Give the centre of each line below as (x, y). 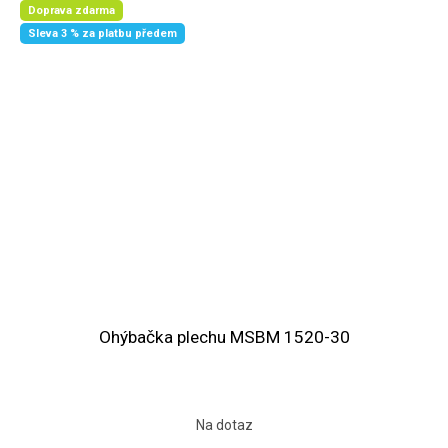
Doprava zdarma (71, 10)
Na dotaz (224, 425)
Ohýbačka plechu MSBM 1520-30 (224, 337)
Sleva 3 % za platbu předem (102, 34)
